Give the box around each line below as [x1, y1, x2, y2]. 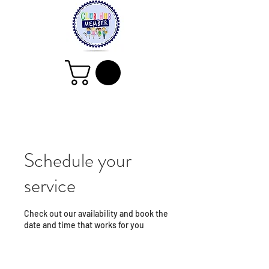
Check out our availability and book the [24, 208, 168, 219]
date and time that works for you [24, 220, 144, 231]
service [24, 172, 76, 200]
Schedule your [24, 147, 131, 175]
